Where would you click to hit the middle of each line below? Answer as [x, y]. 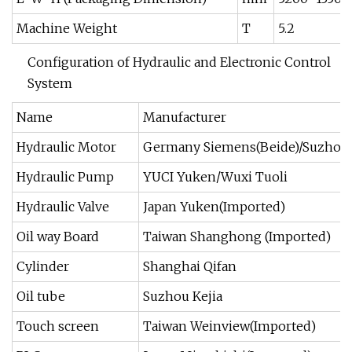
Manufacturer [185, 117]
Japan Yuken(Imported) [214, 207]
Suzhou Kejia [183, 296]
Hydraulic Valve [63, 207]
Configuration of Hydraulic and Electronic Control [179, 62]
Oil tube [41, 296]
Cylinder [43, 266]
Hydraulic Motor [66, 147]
